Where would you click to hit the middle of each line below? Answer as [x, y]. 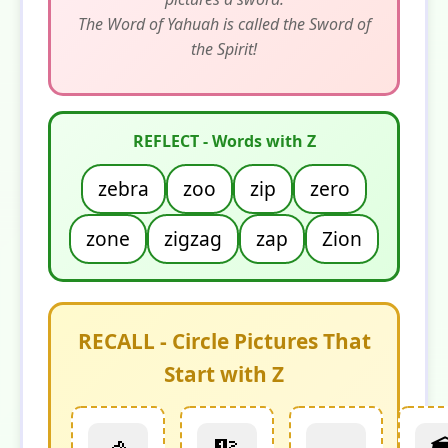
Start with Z [224, 373]
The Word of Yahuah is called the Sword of [224, 23]
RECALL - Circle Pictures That [224, 340]
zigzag [193, 238]
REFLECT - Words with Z [224, 140]
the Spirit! [224, 48]
